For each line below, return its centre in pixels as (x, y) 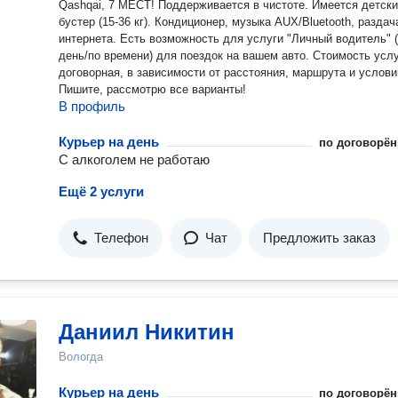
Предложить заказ (319, 238)
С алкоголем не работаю (134, 159)
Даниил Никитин (147, 332)
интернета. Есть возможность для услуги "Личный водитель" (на (89, 39)
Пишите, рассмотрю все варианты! (152, 89)
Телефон (121, 238)
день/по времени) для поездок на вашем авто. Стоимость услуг (186, 56)
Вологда (81, 357)
